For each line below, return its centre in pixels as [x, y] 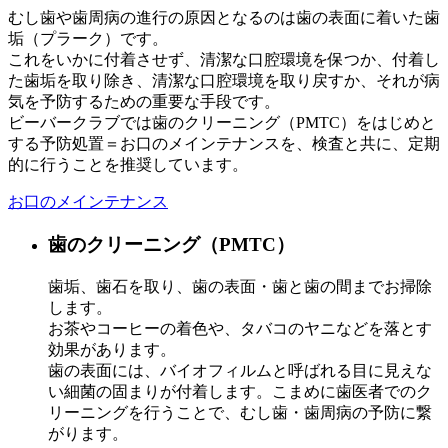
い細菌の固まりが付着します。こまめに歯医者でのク [240, 391]
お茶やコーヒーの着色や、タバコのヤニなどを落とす [240, 328]
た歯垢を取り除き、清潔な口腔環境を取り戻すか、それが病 [224, 81]
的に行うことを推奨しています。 [128, 165]
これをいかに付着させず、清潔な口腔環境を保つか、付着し [224, 60]
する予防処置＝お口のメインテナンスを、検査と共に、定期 [224, 144]
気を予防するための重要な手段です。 [144, 102]
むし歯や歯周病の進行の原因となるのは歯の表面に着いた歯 [224, 18]
